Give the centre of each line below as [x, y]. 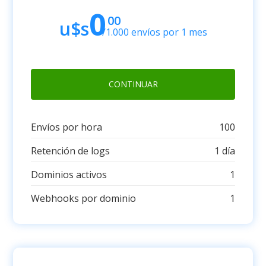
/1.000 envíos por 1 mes [153, 32]
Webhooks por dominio [84, 198]
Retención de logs [71, 151]
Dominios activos [69, 175]
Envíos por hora [67, 127]
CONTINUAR [133, 84]
